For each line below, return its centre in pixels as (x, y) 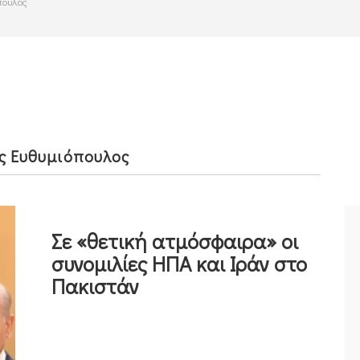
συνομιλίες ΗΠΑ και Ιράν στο (179, 263)
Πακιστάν (95, 286)
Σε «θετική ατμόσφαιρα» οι (175, 241)
